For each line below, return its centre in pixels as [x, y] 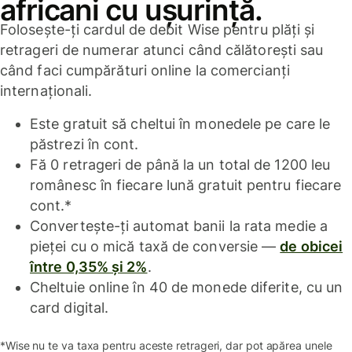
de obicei [312, 247]
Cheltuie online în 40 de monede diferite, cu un [187, 288]
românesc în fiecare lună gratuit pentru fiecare [186, 185]
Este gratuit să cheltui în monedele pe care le [180, 124]
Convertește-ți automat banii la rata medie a [179, 226]
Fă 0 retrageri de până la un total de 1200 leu [180, 165]
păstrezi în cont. [84, 145]
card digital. [70, 308]
